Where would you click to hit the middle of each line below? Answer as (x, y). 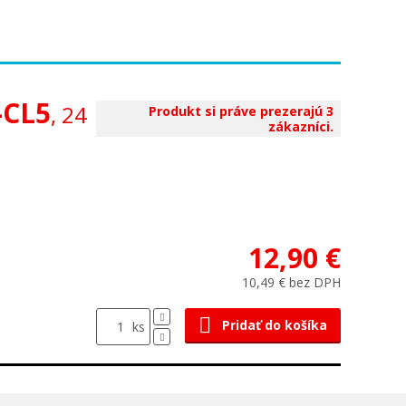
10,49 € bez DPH (291, 282)
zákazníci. (301, 126)
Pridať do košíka (275, 325)
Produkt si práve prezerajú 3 (241, 111)
